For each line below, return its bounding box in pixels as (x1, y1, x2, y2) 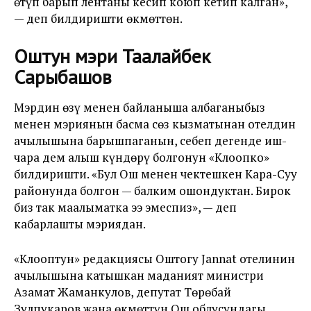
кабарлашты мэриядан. (14, 216, 146, 232)
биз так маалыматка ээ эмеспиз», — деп (14, 199, 237, 215)
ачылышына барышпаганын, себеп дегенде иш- (14, 133, 287, 149)
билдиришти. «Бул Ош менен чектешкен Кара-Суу (14, 166, 297, 182)
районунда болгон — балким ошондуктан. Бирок (14, 183, 291, 199)
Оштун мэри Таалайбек (14, 43, 210, 69)
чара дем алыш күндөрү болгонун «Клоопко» (14, 149, 269, 165)
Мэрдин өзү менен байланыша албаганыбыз (14, 99, 265, 115)
